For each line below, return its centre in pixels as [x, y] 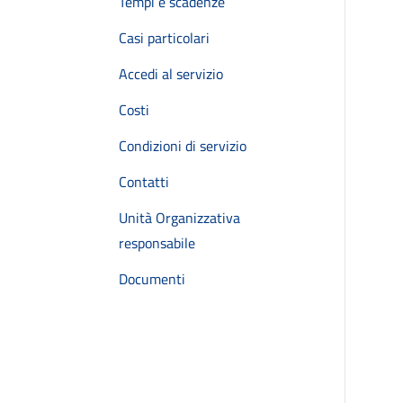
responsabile [157, 243]
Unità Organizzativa [179, 218]
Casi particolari [164, 38]
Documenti [152, 279]
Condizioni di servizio [183, 146]
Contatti [144, 182]
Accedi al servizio [171, 74]
